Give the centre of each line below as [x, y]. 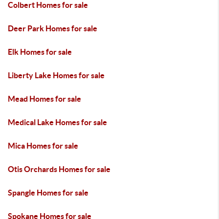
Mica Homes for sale [43, 146]
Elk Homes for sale [40, 52]
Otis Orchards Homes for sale [59, 169]
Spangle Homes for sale [48, 193]
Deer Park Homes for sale [53, 28]
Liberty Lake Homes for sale [56, 75]
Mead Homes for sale [44, 99]
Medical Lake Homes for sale [57, 122]
